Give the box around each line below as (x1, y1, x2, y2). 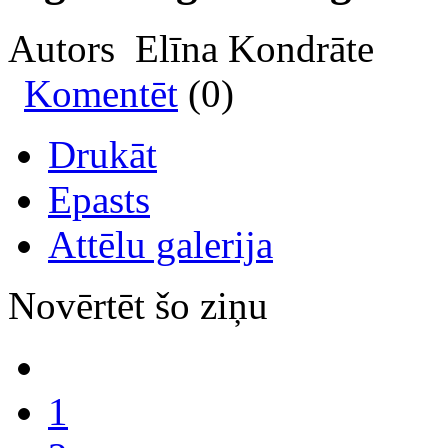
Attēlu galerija (48, 222, 273, 266)
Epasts (48, 177, 150, 221)
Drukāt (48, 132, 157, 176)
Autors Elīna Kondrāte (8, 26, 374, 70)
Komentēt (24, 71, 178, 115)
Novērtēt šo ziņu (8, 283, 268, 327)
